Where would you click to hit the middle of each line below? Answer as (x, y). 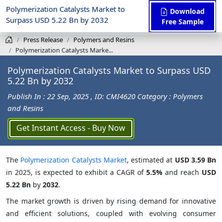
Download (187, 11)
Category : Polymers (170, 96)
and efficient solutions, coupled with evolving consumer (111, 213)
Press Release (43, 40)
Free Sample (182, 21)
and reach (182, 172)
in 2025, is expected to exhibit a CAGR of (76, 172)
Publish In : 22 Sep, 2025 (49, 96)
